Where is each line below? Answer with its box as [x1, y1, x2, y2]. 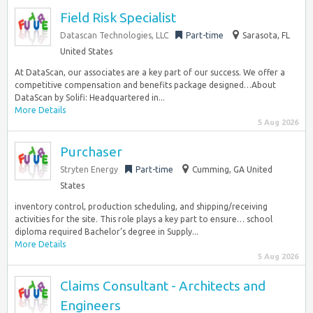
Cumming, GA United [192, 165, 272, 174]
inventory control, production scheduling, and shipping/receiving [15, 202, 268, 211]
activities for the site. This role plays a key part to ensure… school [15, 214, 272, 224]
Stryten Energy [60, 165, 118, 174]
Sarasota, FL [242, 31, 290, 40]
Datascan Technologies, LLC [60, 31, 168, 40]
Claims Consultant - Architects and [60, 278, 265, 293]
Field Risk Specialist [60, 10, 176, 25]
